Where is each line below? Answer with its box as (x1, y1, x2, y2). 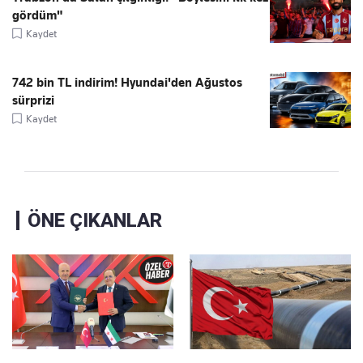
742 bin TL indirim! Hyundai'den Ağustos (12, 75, 242, 91)
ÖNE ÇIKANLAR (28, 209, 162, 233)
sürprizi (12, 93, 54, 109)
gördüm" (12, 8, 63, 23)
